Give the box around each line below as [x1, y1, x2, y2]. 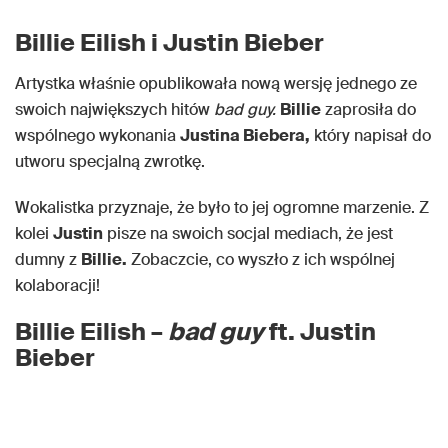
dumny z [15, 249, 81, 270]
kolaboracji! [15, 275, 100, 296]
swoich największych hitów [15, 99, 214, 120]
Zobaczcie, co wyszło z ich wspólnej [127, 249, 395, 270]
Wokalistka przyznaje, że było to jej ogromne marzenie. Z [15, 197, 429, 218]
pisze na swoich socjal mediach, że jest [103, 223, 393, 244]
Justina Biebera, [180, 125, 310, 146]
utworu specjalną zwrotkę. [15, 151, 205, 172]
